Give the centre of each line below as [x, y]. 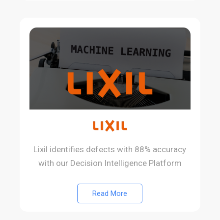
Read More [110, 193]
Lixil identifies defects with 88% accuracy [110, 149]
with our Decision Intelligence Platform [110, 163]
